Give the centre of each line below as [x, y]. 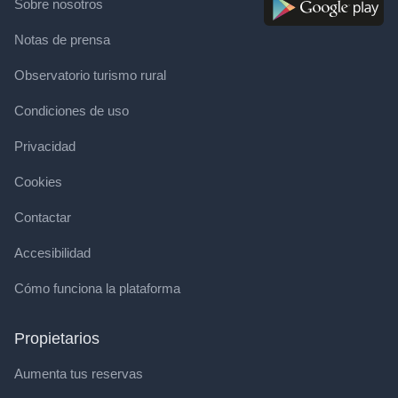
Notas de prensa [62, 40]
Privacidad [45, 146]
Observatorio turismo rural [90, 75]
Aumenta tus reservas [79, 374]
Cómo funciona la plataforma [97, 288]
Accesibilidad [52, 253]
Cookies [38, 182]
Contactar [43, 217]
